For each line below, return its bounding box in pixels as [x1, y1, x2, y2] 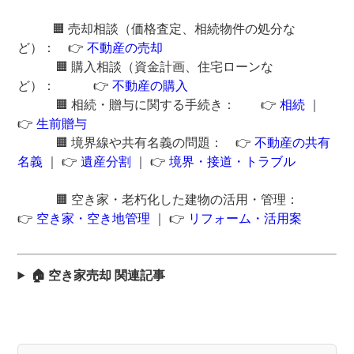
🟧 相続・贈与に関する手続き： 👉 [17, 97, 281, 111]
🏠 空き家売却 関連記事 [31, 268, 166, 282]
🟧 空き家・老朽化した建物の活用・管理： [17, 192, 312, 206]
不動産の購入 [112, 78, 189, 92]
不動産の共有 [254, 135, 331, 149]
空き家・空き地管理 [36, 211, 151, 225]
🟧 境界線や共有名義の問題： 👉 [17, 135, 255, 149]
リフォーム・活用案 [188, 211, 303, 225]
